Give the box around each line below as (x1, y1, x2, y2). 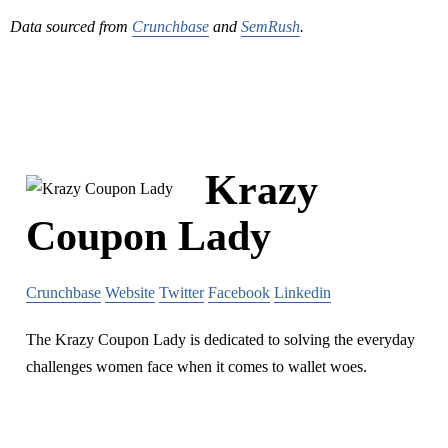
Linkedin (274, 284, 331, 302)
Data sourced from (10, 18, 132, 36)
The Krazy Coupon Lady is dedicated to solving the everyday (26, 331, 415, 349)
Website (105, 284, 155, 302)
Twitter (159, 284, 204, 302)
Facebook (208, 284, 270, 302)
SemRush (241, 18, 300, 36)
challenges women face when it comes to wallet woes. (26, 358, 367, 376)
